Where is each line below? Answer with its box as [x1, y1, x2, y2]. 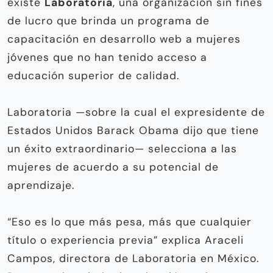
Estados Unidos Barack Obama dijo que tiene [7, 123, 259, 137]
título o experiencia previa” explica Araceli [7, 233, 244, 247]
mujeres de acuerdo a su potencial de [7, 160, 219, 174]
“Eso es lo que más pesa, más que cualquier [7, 214, 252, 229]
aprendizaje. [7, 178, 74, 192]
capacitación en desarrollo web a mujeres [7, 32, 241, 46]
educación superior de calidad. [7, 68, 179, 82]
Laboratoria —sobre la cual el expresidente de [7, 105, 265, 119]
